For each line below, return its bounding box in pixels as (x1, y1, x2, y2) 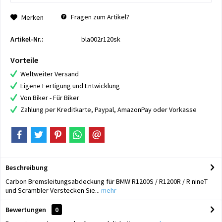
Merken (21, 13, 44, 22)
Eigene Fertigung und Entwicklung (20, 81, 120, 90)
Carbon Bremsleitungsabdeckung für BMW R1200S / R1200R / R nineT (5, 177, 208, 186)
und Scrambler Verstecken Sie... (5, 186, 100, 195)
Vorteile (10, 55, 38, 65)
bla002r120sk (81, 35, 120, 44)
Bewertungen (5, 205, 46, 214)
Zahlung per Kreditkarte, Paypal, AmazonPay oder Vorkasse (20, 105, 197, 114)
